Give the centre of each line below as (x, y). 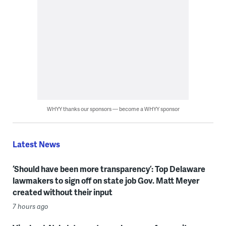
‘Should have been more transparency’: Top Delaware (109, 169)
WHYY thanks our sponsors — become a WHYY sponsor (113, 109)
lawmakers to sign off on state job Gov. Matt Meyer (106, 181)
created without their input (62, 192)
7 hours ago (30, 207)
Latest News (36, 144)
